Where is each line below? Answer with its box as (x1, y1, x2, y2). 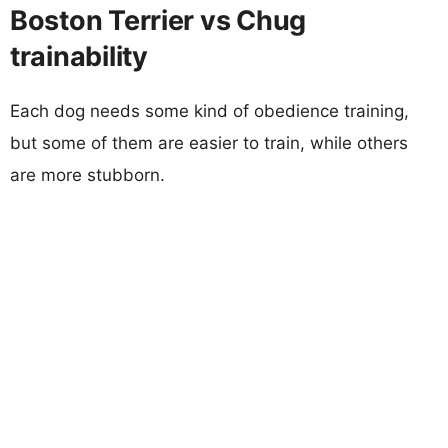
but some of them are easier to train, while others (10, 132, 408, 153)
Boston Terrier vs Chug (10, 3, 307, 37)
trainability (10, 39, 148, 73)
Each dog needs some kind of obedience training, (10, 100, 409, 121)
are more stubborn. (10, 164, 165, 185)
